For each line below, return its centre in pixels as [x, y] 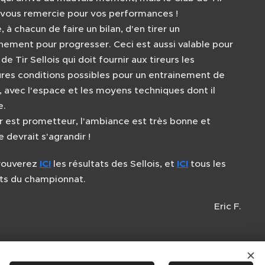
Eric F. [228, 206]
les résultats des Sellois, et [114, 164]
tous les [207, 164]
